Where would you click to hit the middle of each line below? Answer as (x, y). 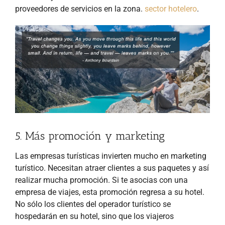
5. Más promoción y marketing (90, 136)
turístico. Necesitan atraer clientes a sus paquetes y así (112, 168)
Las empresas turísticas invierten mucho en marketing (111, 156)
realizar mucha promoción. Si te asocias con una (101, 180)
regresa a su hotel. (172, 192)
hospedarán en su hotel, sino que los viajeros (94, 216)
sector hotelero (171, 9)
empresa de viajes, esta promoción (77, 192)
